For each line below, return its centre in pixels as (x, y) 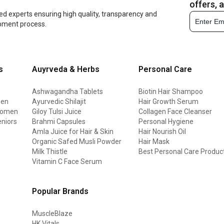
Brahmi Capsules (59, 121)
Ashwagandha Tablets (68, 91)
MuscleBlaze (52, 213)
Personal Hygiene (166, 121)
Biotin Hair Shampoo (171, 91)
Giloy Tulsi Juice (57, 111)
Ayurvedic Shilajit (59, 101)
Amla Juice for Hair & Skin (73, 131)
